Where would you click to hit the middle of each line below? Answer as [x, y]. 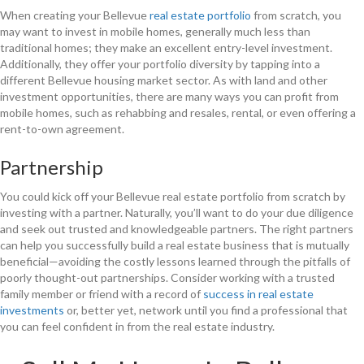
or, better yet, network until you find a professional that [206, 310]
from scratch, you [296, 15]
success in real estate [258, 293]
